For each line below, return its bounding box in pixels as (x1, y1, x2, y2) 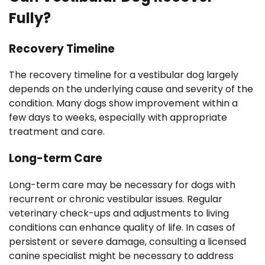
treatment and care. (9, 125, 105, 139)
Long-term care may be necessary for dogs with (9, 177, 235, 192)
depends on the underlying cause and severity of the (9, 82, 253, 96)
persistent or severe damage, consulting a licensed (9, 234, 246, 248)
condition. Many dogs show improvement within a (9, 96, 238, 111)
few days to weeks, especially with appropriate (9, 111, 227, 125)
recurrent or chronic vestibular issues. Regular (9, 192, 222, 206)
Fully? (9, 8, 51, 28)
